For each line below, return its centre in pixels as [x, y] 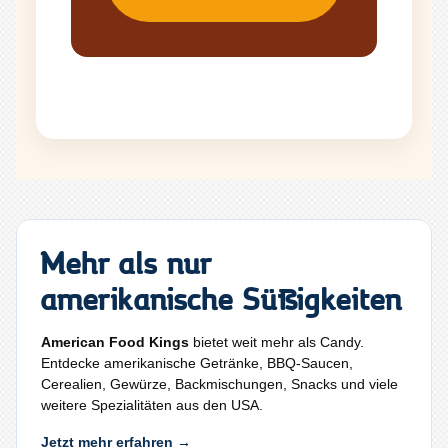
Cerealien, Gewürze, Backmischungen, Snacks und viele [219, 383]
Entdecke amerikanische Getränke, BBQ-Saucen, [197, 362]
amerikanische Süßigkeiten [222, 297]
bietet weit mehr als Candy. [276, 341]
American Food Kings [115, 341]
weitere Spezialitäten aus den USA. [152, 404]
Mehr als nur [126, 261]
